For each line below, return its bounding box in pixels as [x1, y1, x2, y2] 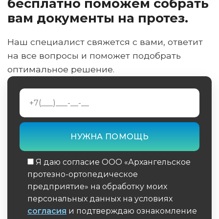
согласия [27, 206, 66, 216]
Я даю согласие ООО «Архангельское [36, 157, 191, 167]
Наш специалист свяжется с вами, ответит [7, 37, 203, 47]
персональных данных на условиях [27, 194, 173, 203]
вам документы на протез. [7, 10, 188, 25]
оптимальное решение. [7, 64, 114, 74]
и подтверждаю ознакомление [66, 206, 197, 216]
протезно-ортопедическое [27, 170, 138, 179]
